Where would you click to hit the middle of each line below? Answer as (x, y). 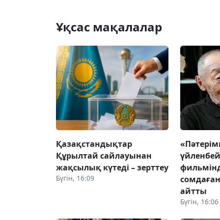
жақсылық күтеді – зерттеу (112, 167)
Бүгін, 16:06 (200, 201)
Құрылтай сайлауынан (104, 155)
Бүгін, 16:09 (75, 178)
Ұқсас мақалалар (109, 27)
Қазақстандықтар (94, 144)
